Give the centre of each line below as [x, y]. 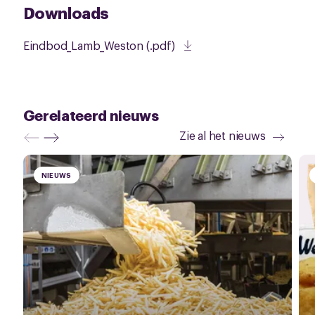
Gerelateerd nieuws [91, 115]
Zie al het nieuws [223, 135]
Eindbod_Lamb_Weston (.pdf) [99, 45]
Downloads [66, 12]
